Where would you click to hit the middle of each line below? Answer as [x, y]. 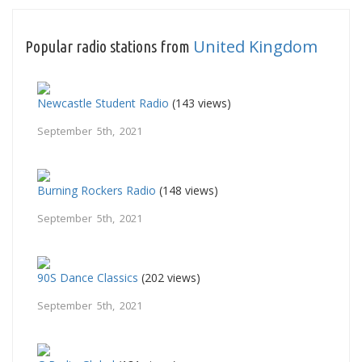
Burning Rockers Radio [97, 190]
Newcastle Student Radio [103, 103]
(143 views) [200, 103]
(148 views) [187, 190]
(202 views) [169, 277]
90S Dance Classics [88, 277]
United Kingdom [255, 46]
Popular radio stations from [109, 46]
